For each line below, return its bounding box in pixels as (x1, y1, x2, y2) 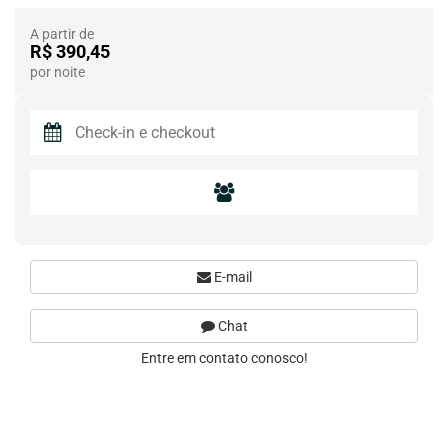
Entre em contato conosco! (140, 350, 308, 366)
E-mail (210, 269, 252, 285)
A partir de (30, 26, 94, 42)
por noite (30, 64, 85, 80)
